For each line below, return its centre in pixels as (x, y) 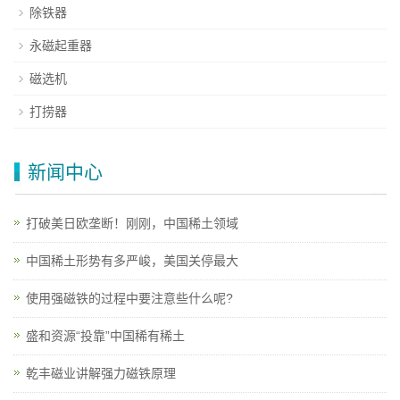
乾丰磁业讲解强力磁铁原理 (101, 374)
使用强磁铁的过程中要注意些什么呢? (129, 299)
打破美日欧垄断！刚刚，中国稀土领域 (132, 224)
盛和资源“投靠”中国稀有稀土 (105, 336)
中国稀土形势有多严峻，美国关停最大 (132, 261)
